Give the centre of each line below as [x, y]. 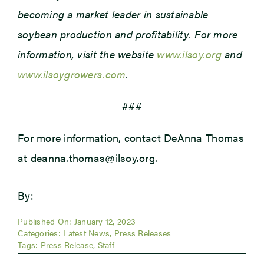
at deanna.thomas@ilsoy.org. [88, 158]
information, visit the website [87, 54]
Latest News [87, 233]
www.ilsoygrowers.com [72, 74]
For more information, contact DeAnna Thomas [131, 138]
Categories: [40, 233]
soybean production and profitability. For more [128, 34]
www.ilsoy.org [189, 54]
